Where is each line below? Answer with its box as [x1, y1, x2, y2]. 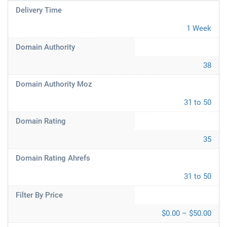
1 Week [186, 24, 211, 33]
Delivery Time [16, 6, 62, 15]
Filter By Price [16, 191, 63, 200]
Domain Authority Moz [16, 80, 92, 89]
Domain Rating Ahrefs [16, 154, 90, 163]
